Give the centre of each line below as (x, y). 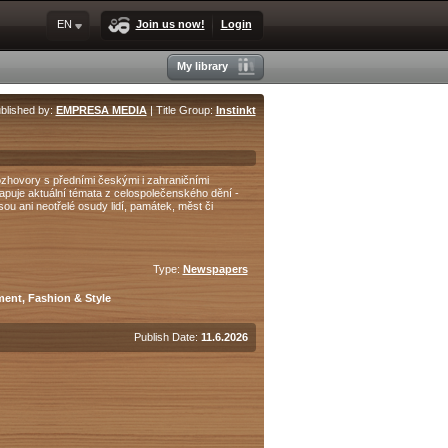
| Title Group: (181, 110)
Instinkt (235, 110)
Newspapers (215, 269)
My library (202, 66)
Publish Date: (167, 337)
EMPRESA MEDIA (101, 110)
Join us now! (170, 24)
